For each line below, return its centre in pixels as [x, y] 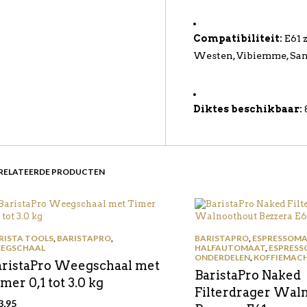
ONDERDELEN [223, 257]
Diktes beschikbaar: [248, 109]
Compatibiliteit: [238, 38]
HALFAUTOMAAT [230, 248]
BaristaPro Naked [248, 275]
